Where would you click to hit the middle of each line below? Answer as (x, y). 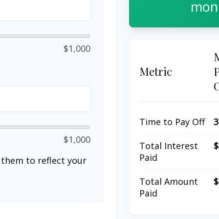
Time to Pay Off (172, 122)
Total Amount (168, 182)
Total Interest (168, 146)
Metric (155, 72)
